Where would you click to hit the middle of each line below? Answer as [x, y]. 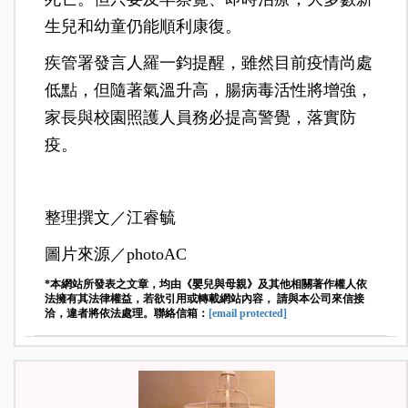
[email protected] [248, 313]
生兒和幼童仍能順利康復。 [143, 26]
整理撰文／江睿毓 [111, 217]
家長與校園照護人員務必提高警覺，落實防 [201, 117]
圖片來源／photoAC [116, 254]
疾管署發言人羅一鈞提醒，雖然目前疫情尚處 [209, 62]
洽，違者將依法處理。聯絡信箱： [127, 313]
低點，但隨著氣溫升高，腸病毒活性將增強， [209, 90]
